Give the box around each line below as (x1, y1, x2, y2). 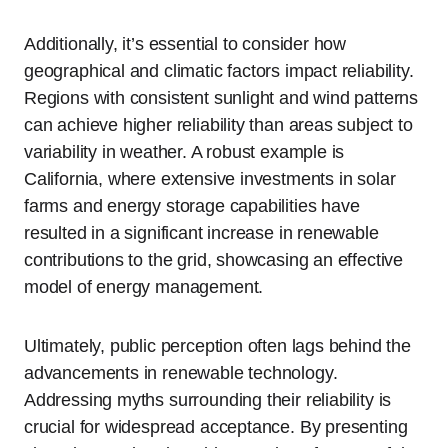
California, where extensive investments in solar (24, 169, 396, 189)
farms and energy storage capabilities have (24, 196, 360, 216)
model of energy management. (24, 277, 264, 297)
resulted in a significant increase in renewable (24, 223, 379, 243)
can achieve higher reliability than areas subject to (24, 115, 413, 135)
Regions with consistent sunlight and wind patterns (24, 88, 419, 108)
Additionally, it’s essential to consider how (24, 34, 347, 54)
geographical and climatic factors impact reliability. (24, 61, 414, 81)
